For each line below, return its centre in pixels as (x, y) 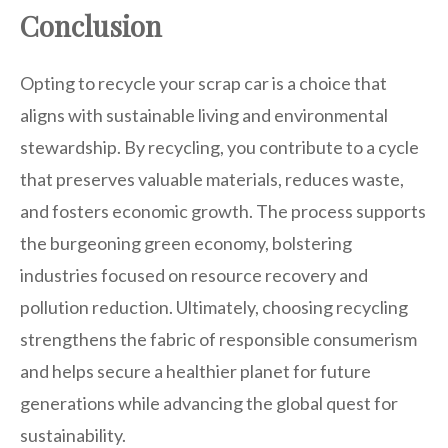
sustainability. (73, 434)
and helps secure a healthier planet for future (195, 370)
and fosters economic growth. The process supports (223, 210)
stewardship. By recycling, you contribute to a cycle (219, 146)
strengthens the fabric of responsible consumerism (218, 338)
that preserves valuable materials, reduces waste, (212, 178)
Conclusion (91, 25)
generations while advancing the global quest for (209, 402)
